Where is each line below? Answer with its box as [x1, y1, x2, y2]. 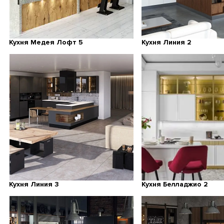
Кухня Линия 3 [9, 180, 59, 189]
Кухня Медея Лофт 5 [9, 37, 83, 46]
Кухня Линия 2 [141, 37, 191, 46]
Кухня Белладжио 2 [141, 180, 208, 189]
